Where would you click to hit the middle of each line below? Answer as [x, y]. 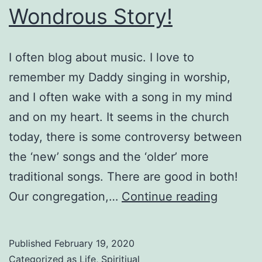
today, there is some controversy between [125, 137]
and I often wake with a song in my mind [120, 97]
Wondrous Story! [91, 16]
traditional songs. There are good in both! [123, 176]
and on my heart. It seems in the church [119, 117]
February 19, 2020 [94, 243]
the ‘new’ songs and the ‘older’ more [109, 156]
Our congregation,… [65, 196]
